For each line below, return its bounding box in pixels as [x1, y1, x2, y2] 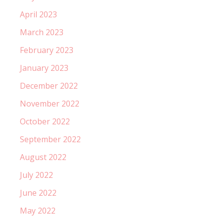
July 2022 [20, 169, 53, 180]
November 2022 [20, 98, 79, 109]
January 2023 [20, 62, 68, 73]
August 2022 [20, 151, 66, 163]
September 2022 [20, 133, 81, 145]
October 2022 [20, 115, 70, 127]
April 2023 [20, 8, 57, 20]
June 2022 [20, 187, 56, 198]
